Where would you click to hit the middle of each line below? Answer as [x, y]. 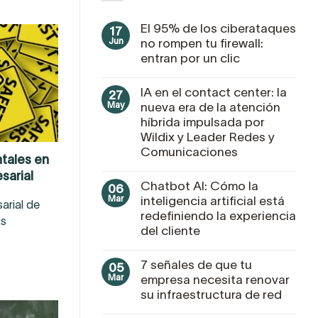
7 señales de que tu [196, 264]
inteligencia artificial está [213, 201]
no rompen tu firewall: [202, 43]
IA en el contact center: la [214, 92]
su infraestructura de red [211, 294]
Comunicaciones [189, 152]
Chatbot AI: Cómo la [199, 186]
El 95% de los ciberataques [218, 28]
